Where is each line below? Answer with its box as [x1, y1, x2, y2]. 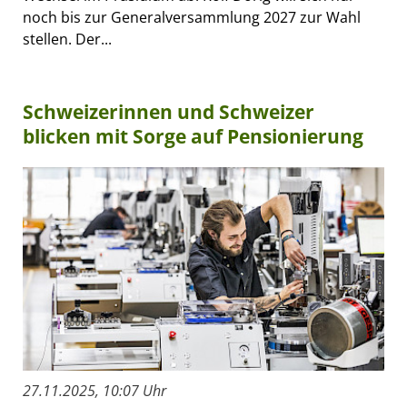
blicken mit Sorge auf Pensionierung [23, 123, 363, 149]
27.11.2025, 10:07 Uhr [23, 380, 166, 401]
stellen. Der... [23, 28, 112, 49]
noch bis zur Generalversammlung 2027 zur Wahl [23, 6, 361, 27]
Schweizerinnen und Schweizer [23, 98, 314, 124]
